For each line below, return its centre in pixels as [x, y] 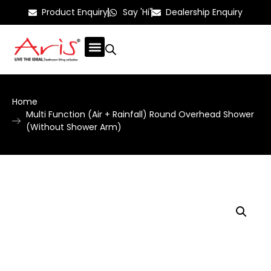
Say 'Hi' [137, 12]
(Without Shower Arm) [73, 127]
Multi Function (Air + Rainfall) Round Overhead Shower [140, 114]
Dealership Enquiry [204, 12]
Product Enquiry [75, 12]
